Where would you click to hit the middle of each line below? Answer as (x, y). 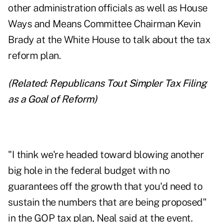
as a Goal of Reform (51, 99)
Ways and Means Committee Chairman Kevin (104, 24)
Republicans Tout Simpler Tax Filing (128, 83)
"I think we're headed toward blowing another (106, 155)
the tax (195, 40)
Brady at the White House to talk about (94, 40)
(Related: (29, 83)
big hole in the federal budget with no (89, 171)
